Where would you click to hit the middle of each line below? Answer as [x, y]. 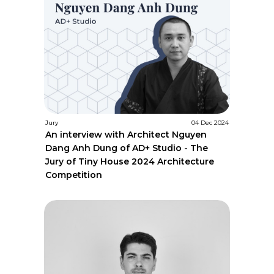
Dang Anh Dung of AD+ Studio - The [127, 148]
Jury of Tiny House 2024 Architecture [130, 162]
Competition [74, 175]
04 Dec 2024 [210, 123]
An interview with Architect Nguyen [126, 135]
